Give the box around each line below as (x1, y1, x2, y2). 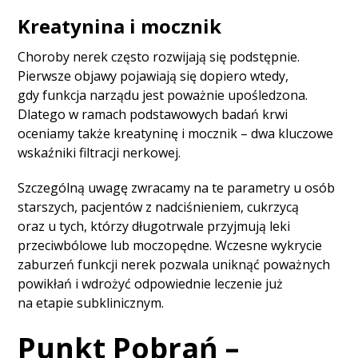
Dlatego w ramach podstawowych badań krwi (18, 105, 288, 124)
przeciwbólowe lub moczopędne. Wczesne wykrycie (18, 237, 323, 255)
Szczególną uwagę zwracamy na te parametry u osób (18, 179, 336, 197)
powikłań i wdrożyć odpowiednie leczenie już (18, 275, 284, 293)
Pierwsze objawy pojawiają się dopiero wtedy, (18, 67, 289, 86)
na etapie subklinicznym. (18, 294, 165, 312)
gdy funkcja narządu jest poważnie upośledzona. (18, 86, 308, 105)
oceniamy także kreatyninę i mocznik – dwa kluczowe (18, 125, 334, 143)
